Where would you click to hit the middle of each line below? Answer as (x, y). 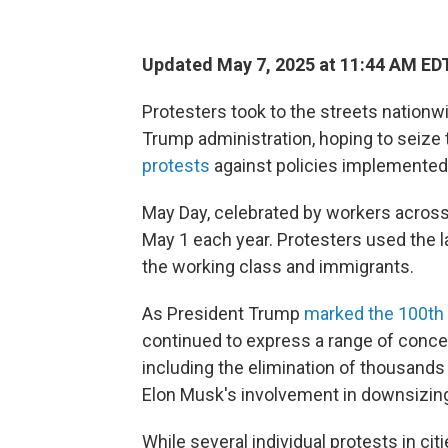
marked (334, 313)
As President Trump (223, 313)
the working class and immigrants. (278, 266)
